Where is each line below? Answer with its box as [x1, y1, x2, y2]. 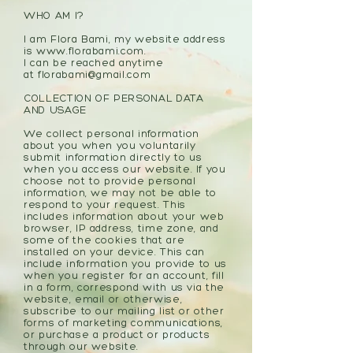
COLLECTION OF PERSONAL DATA [24, 92, 204, 104]
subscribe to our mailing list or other [24, 305, 225, 317]
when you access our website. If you [24, 163, 226, 175]
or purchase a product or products [24, 329, 210, 340]
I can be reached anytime [24, 57, 164, 69]
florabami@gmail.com [37, 69, 151, 80]
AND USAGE [24, 104, 87, 116]
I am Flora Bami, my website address [24, 33, 226, 45]
